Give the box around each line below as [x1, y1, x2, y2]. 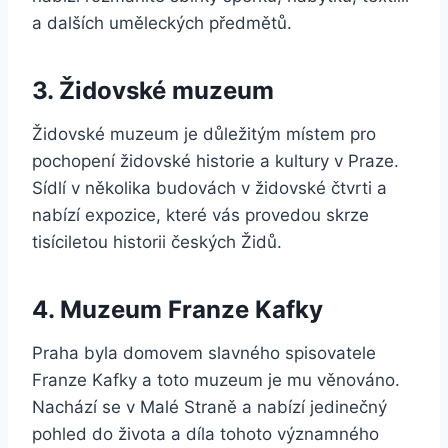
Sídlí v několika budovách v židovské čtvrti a [32, 177, 387, 198]
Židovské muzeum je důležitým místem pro [32, 123, 376, 144]
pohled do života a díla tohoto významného [32, 423, 379, 444]
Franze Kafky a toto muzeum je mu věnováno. [32, 369, 400, 390]
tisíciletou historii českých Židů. [32, 231, 282, 252]
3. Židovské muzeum [32, 75, 274, 105]
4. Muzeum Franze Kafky [32, 294, 323, 324]
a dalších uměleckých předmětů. [32, 12, 292, 33]
